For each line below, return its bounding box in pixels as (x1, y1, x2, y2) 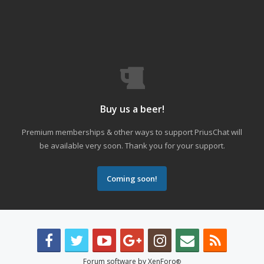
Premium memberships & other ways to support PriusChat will (22, 127, 242, 137)
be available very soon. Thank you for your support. (39, 140, 225, 151)
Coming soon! (107, 173, 157, 184)
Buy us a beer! (100, 103, 164, 115)
